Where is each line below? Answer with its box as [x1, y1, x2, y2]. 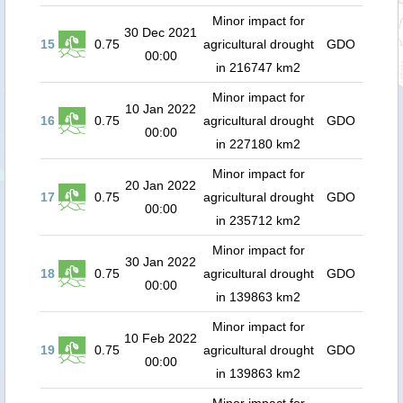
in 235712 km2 [216, 213, 300, 228]
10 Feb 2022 [124, 331, 197, 345]
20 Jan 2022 [125, 178, 196, 193]
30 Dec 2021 [124, 25, 197, 40]
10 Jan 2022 [125, 102, 196, 116]
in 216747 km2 [216, 60, 300, 75]
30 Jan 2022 [125, 255, 196, 269]
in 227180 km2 [216, 137, 300, 151]
